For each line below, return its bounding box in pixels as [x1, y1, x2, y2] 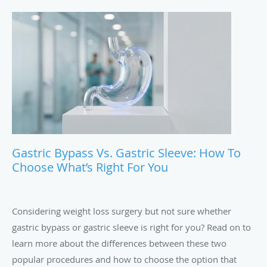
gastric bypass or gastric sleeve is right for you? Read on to [12, 221, 251, 233]
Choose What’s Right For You [12, 159, 168, 175]
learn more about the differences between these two [12, 237, 226, 249]
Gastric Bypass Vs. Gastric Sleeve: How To [12, 144, 241, 161]
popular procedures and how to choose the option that [12, 253, 237, 265]
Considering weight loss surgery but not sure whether [12, 204, 231, 217]
